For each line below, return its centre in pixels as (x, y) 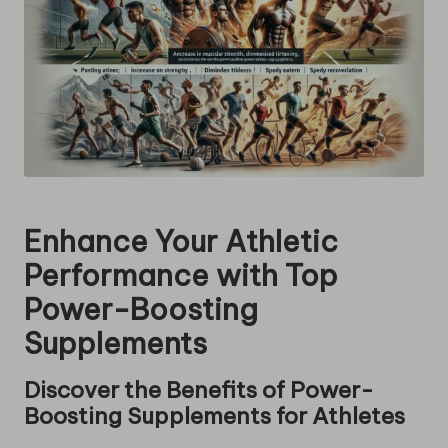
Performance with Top (181, 275)
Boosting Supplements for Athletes (214, 415)
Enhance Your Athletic (181, 241)
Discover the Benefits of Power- (199, 389)
